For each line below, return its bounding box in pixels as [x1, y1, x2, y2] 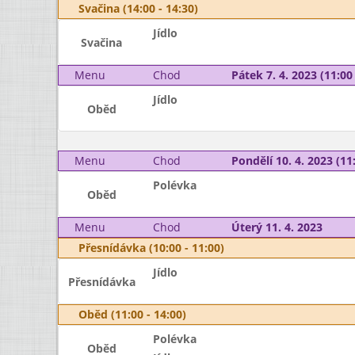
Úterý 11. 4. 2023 [231, 219, 323, 235]
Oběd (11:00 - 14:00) [78, 307, 186, 322]
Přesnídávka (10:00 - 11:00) [78, 240, 224, 255]
